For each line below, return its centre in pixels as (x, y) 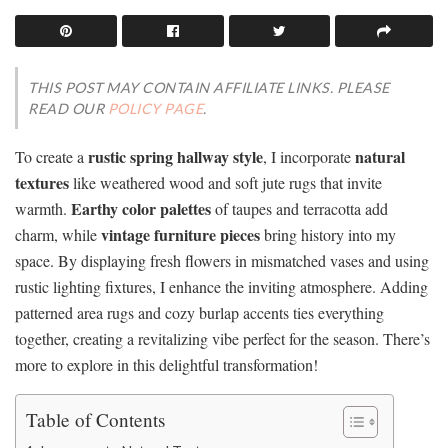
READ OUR (68, 109)
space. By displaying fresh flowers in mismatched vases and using (222, 261)
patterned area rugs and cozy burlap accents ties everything (199, 313)
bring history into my (328, 235)
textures (42, 183)
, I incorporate (309, 157)
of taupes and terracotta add (299, 209)
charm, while (58, 235)
